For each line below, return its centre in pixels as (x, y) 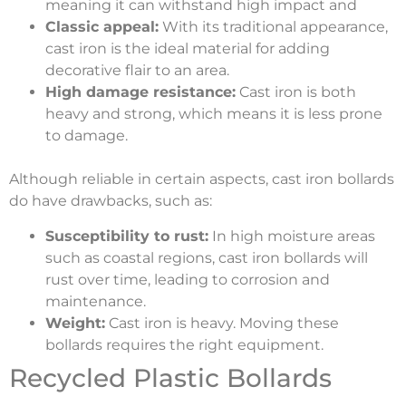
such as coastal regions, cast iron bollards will (207, 257)
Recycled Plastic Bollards (170, 377)
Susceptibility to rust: (127, 236)
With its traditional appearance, (273, 27)
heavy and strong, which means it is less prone (214, 114)
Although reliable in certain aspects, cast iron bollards (202, 179)
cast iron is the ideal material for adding (188, 49)
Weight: (75, 323)
